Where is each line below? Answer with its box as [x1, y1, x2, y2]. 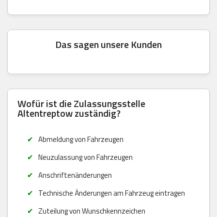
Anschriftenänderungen [38, 169, 112, 181]
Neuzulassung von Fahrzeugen [38, 151, 133, 163]
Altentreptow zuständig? [17, 105, 121, 121]
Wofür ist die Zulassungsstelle [17, 95, 145, 111]
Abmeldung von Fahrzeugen [38, 133, 124, 145]
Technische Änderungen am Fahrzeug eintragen [38, 187, 185, 199]
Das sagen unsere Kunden [55, 36, 162, 52]
